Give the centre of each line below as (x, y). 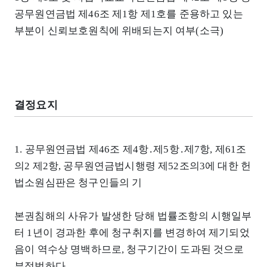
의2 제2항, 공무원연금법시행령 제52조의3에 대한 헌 (133, 166)
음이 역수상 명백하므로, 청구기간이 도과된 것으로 (129, 249)
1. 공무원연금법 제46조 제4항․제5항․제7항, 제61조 (131, 149)
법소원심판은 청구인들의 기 (78, 182)
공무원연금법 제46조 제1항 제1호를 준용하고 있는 (129, 14)
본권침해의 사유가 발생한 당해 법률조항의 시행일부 (133, 216)
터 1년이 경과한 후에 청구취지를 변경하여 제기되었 (132, 232)
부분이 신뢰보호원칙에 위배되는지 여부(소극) (119, 30)
